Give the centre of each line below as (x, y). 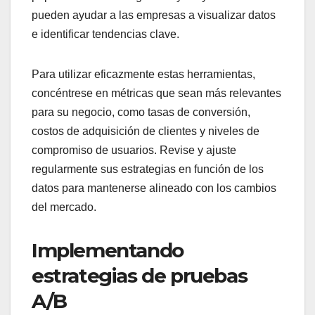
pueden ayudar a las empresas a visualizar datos (154, 15)
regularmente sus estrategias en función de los (148, 169)
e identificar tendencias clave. (105, 34)
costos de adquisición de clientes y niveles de (146, 131)
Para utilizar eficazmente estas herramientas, (143, 75)
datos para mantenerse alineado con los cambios (154, 188)
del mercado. (64, 207)
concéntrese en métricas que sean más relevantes (156, 94)
